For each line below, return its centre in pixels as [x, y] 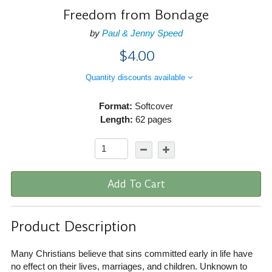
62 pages [152, 119]
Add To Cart [136, 184]
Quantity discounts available [137, 77]
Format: [116, 106]
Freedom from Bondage [136, 15]
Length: [117, 119]
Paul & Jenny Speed [142, 33]
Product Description [73, 227]
